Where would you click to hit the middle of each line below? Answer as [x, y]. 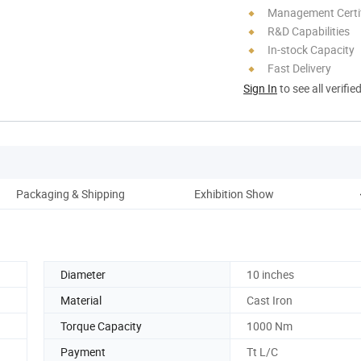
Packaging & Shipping [70, 193]
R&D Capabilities [309, 31]
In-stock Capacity [311, 49]
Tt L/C [262, 351]
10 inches [270, 274]
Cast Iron [270, 300]
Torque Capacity [101, 326]
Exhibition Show [234, 193]
